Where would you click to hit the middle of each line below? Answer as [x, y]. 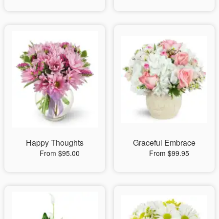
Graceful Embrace [164, 142]
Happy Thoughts [55, 142]
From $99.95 [169, 153]
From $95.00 [59, 153]
